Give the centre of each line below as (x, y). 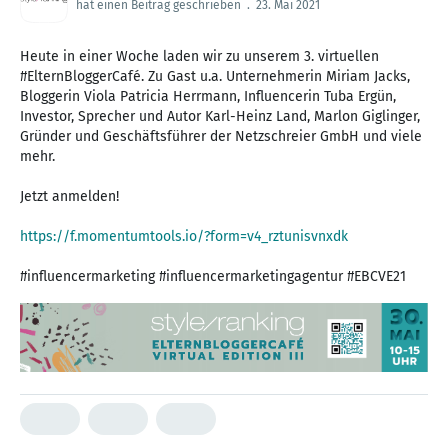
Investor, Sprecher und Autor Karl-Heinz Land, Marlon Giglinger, (220, 116)
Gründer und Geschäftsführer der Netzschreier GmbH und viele (221, 136)
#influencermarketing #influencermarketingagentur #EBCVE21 (213, 276)
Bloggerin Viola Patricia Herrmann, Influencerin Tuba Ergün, (208, 96)
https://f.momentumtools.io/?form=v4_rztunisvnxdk (184, 236)
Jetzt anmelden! (69, 196)
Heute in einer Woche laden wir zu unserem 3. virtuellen (199, 56)
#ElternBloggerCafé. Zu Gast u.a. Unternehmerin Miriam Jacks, (215, 76)
